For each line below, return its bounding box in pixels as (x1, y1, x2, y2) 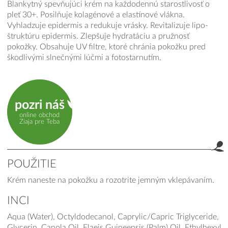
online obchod (19, 112, 60, 119)
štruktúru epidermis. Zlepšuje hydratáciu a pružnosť (7, 32, 189, 41)
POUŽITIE (7, 159, 56, 170)
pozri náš (14, 99, 65, 112)
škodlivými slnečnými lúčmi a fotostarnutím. (7, 53, 161, 62)
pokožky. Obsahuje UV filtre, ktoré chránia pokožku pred (7, 43, 206, 51)
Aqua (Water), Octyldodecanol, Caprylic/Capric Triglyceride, (7, 213, 219, 221)
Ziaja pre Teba (19, 119, 60, 125)
